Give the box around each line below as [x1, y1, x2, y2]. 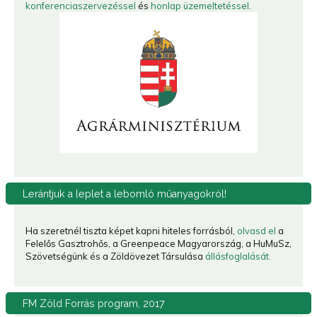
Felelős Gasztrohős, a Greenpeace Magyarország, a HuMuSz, [25, 238, 292, 250]
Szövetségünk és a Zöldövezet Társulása [25, 250, 205, 263]
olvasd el [237, 225, 276, 237]
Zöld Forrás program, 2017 [40, 298, 165, 310]
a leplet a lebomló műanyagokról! [68, 188, 229, 200]
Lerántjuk [23, 188, 68, 200]
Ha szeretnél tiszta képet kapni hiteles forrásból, [25, 225, 237, 237]
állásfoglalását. [205, 250, 271, 263]
